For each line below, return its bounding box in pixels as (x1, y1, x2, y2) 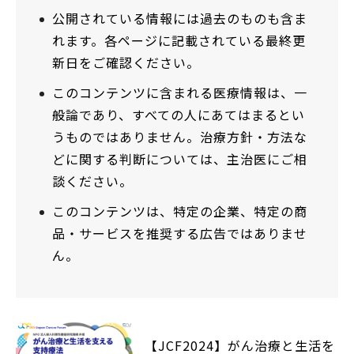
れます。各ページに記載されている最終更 (52, 30, 306, 50)
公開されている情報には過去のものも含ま (52, 8, 307, 28)
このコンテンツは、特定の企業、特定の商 (52, 201, 307, 220)
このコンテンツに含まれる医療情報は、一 (52, 82, 307, 102)
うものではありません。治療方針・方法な (52, 126, 307, 146)
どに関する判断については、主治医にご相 (52, 149, 307, 168)
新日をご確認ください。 (52, 52, 200, 72)
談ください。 (52, 171, 133, 190)
